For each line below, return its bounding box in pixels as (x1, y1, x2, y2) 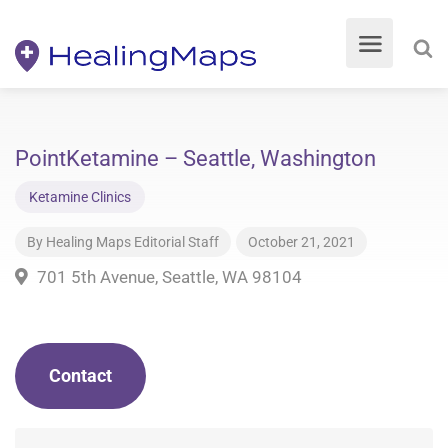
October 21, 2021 (248, 234, 355, 250)
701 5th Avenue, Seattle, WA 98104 (33, 267, 302, 287)
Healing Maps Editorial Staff (46, 234, 219, 250)
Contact (49, 365, 112, 386)
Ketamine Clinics (29, 189, 131, 205)
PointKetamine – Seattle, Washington (15, 146, 376, 171)
